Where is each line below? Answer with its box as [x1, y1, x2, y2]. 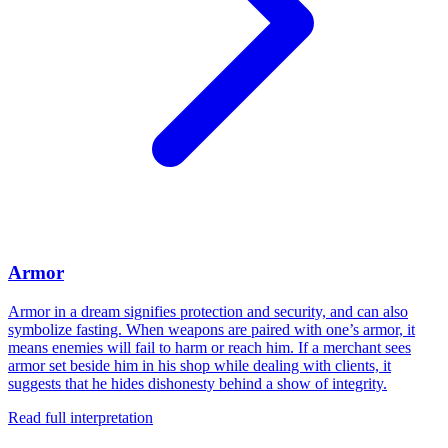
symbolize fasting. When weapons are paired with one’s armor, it [8, 320, 415, 338]
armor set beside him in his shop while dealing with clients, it [8, 356, 391, 374]
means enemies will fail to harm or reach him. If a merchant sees [8, 338, 411, 356]
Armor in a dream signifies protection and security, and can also [8, 302, 408, 320]
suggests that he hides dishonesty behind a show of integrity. [8, 374, 387, 392]
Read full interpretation [8, 408, 153, 426]
